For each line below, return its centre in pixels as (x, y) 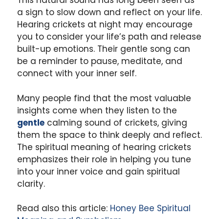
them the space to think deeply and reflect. (109, 135)
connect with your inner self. (77, 74)
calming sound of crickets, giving (116, 122)
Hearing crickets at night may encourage (105, 25)
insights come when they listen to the (97, 110)
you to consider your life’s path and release (109, 37)
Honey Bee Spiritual (150, 208)
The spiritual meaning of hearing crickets (104, 147)
